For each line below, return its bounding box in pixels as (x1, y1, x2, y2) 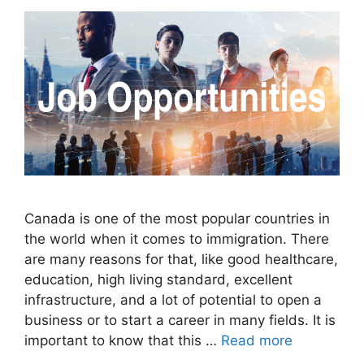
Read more (221, 332, 292, 349)
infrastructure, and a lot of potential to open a (24, 292, 322, 309)
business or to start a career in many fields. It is (24, 312, 336, 329)
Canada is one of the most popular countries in (24, 210, 330, 227)
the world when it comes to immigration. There (24, 231, 329, 248)
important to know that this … (24, 332, 221, 349)
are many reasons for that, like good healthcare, (24, 251, 338, 268)
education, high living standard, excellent (24, 271, 292, 288)
